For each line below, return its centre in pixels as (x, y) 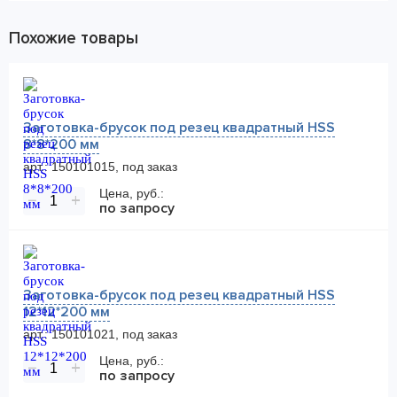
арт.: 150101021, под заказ (100, 334)
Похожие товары (74, 39)
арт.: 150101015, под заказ (100, 167)
